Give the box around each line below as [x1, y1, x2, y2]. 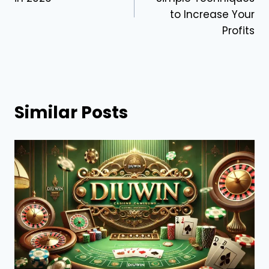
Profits [222, 23, 255, 38]
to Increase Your [170, 7, 255, 22]
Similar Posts [14, 100, 128, 124]
